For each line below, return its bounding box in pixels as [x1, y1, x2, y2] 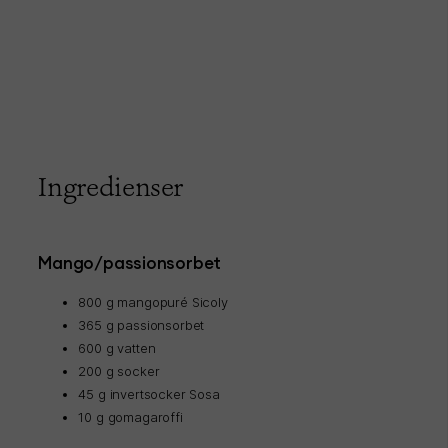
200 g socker [78, 363, 160, 380]
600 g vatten [78, 340, 156, 357]
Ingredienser [38, 169, 184, 206]
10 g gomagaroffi [78, 409, 183, 426]
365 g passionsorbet [78, 317, 205, 334]
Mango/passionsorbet [38, 252, 222, 275]
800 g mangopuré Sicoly [78, 294, 228, 311]
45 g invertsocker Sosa [78, 386, 220, 403]
